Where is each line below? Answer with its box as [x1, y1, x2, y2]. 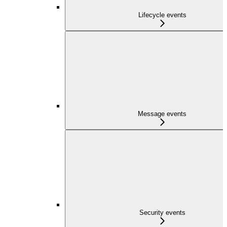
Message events [138, 109, 186, 118]
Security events [139, 208, 185, 216]
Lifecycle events [138, 11, 186, 19]
